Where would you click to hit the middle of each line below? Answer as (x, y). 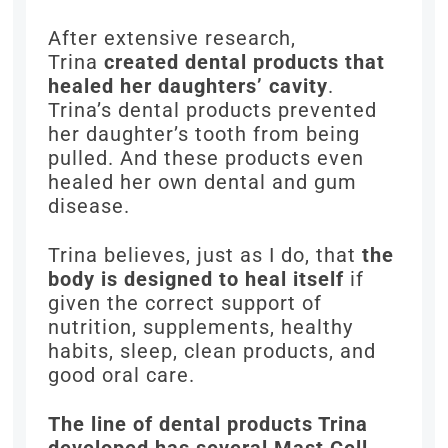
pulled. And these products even (206, 158)
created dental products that (245, 62)
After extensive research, (172, 38)
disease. (89, 206)
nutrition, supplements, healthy (201, 327)
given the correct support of (185, 303)
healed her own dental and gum (203, 182)
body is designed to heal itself (196, 279)
